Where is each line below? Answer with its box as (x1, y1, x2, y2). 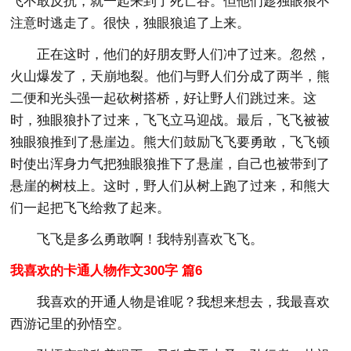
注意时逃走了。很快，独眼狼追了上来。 (10, 15, 251, 31)
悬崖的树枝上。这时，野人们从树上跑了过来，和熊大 (10, 178, 331, 194)
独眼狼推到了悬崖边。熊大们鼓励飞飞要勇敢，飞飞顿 (10, 134, 331, 150)
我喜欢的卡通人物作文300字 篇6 (10, 262, 203, 278)
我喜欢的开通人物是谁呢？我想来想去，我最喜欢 (37, 294, 331, 309)
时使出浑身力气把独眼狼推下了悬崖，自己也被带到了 (10, 156, 331, 172)
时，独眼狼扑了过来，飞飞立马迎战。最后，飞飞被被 (10, 112, 331, 128)
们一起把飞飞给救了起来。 (10, 200, 171, 215)
